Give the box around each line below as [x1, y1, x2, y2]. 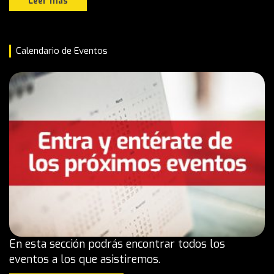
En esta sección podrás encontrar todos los [9, 236, 225, 251]
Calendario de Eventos [16, 44, 108, 57]
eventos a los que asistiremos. [9, 251, 160, 267]
